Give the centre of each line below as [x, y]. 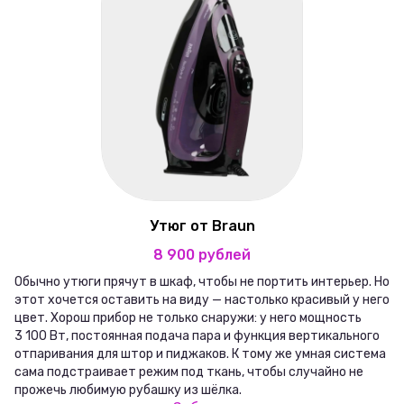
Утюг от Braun [202, 226]
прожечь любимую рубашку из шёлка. [128, 390]
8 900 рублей [202, 255]
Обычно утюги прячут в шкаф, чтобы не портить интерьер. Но [202, 282]
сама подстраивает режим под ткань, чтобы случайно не [189, 372]
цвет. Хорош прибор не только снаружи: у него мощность [188, 318]
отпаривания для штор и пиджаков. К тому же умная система [200, 354]
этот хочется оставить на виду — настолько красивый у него [202, 300]
